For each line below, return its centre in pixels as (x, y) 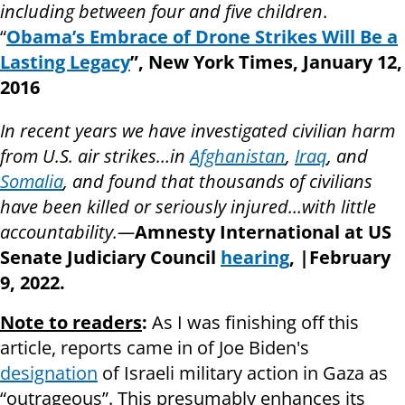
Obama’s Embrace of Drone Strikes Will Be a (202, 37)
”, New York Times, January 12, (266, 62)
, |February (340, 258)
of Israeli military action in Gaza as (243, 373)
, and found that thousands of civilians (218, 182)
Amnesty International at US (263, 232)
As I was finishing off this (253, 323)
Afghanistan (238, 156)
